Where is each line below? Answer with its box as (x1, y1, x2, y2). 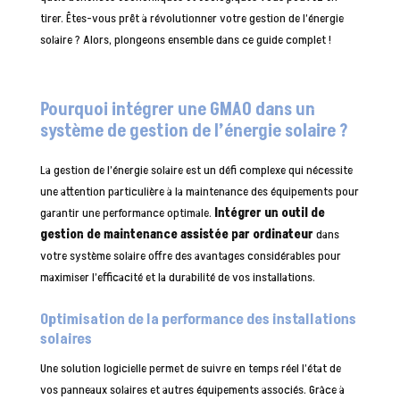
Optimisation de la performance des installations (39, 309, 356, 331)
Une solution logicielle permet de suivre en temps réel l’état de (39, 360, 341, 378)
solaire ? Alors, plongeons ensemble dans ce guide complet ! (39, 31, 331, 49)
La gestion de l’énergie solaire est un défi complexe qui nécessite (39, 162, 353, 179)
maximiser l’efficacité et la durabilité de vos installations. (39, 269, 315, 287)
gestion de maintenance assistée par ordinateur (39, 226, 313, 244)
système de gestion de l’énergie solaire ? (39, 119, 348, 145)
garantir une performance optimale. (39, 204, 214, 222)
